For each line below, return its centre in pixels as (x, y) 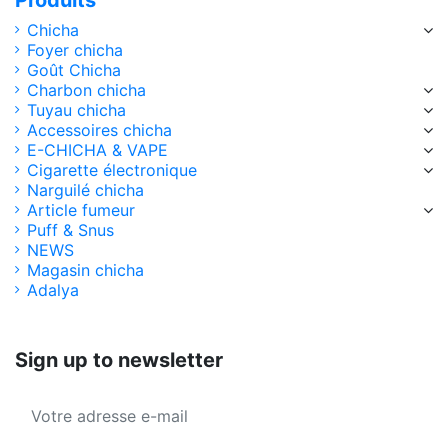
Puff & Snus (70, 229)
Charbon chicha (86, 89)
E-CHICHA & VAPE (97, 149)
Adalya (53, 289)
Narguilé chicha (85, 189)
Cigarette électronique (112, 169)
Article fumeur (81, 209)
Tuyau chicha (76, 109)
